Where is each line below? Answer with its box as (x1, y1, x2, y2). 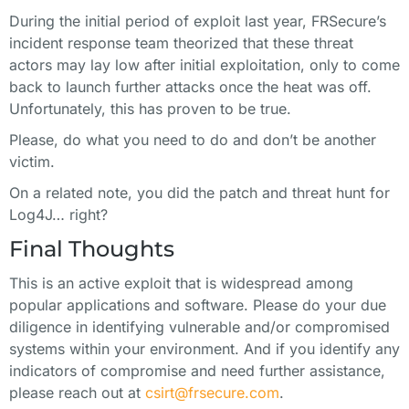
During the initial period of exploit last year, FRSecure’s (9, 12, 386, 30)
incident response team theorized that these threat (9, 34, 353, 52)
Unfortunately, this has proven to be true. (9, 100, 291, 118)
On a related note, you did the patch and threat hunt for (9, 184, 390, 202)
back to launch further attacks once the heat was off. (9, 78, 372, 96)
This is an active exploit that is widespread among (9, 274, 353, 292)
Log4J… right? (9, 205, 108, 224)
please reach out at (9, 383, 145, 402)
